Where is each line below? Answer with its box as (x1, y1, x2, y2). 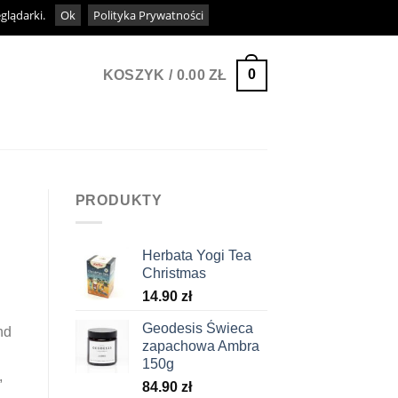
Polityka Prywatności (93, 7, 203, 23)
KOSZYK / (102, 68, 177, 83)
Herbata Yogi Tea (141, 247, 251, 263)
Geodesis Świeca (141, 320, 253, 336)
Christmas (141, 265, 206, 281)
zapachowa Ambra (141, 338, 259, 354)
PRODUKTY (75, 193, 163, 208)
